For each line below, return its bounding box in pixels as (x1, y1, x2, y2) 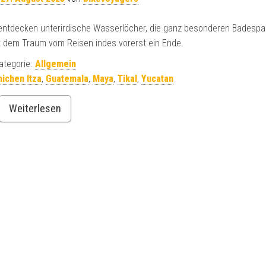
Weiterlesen (8, 102, 61, 115)
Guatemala (46, 72, 88, 84)
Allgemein (34, 58, 76, 69)
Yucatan (141, 72, 173, 84)
